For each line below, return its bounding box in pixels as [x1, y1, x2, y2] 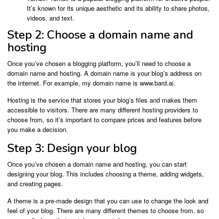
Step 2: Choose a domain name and [7, 27, 193, 43]
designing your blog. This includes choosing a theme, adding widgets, [7, 169, 204, 179]
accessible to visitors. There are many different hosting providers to [7, 105, 198, 115]
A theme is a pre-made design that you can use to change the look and [7, 196, 208, 206]
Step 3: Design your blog [7, 140, 137, 156]
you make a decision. [7, 125, 68, 134]
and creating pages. [7, 179, 63, 189]
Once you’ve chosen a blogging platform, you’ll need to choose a [7, 59, 191, 68]
